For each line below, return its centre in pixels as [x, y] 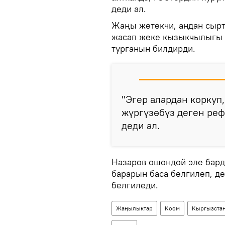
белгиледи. [135, 185]
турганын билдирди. [153, 48]
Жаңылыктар [134, 208]
